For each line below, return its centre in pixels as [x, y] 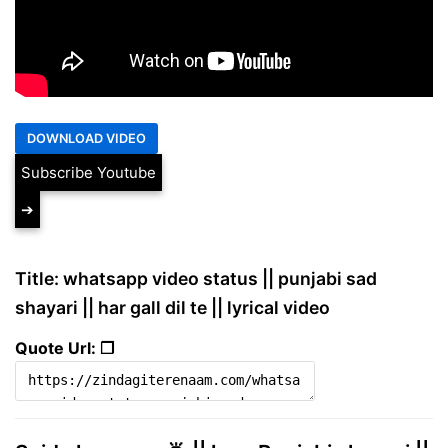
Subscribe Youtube [88, 172]
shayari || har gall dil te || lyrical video [172, 307]
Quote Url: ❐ [64, 347]
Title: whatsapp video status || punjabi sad [196, 278]
